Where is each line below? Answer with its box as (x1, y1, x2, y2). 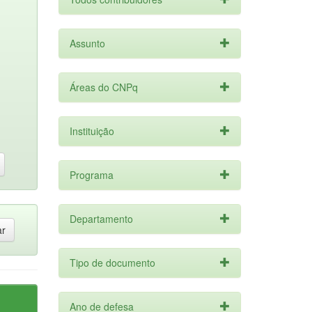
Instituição (69, 124, 114, 138)
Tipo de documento (69, 256, 155, 270)
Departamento (69, 212, 133, 226)
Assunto (69, 36, 105, 50)
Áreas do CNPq (69, 80, 138, 94)
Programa (69, 168, 114, 182)
